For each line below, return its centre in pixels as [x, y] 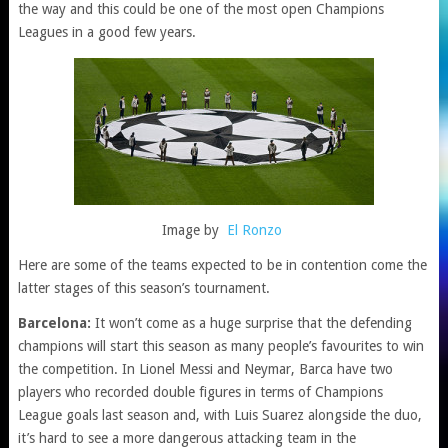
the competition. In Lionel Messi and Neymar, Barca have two [205, 369]
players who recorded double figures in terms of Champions [200, 392]
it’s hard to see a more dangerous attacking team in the [186, 438]
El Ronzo [254, 230]
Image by [192, 230]
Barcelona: [56, 323]
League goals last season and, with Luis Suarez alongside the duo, [219, 415]
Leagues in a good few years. [106, 32]
